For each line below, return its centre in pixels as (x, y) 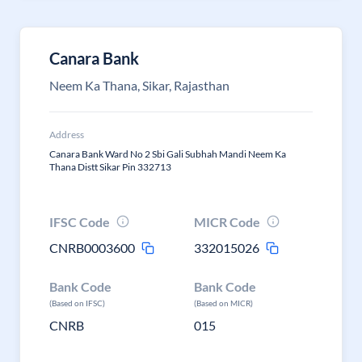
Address (67, 135)
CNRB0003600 (92, 248)
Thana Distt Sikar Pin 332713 (110, 167)
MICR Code (227, 222)
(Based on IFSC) (77, 303)
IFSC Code (80, 222)
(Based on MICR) (224, 303)
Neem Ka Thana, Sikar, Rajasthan (139, 85)
